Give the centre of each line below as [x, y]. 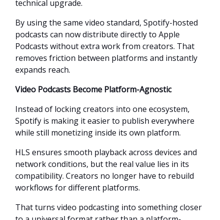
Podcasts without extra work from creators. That [105, 46]
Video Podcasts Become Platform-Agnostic [93, 89]
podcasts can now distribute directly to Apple [97, 34]
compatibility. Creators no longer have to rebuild [105, 176]
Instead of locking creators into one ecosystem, [102, 109]
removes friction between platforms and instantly [106, 58]
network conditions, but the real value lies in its [102, 164]
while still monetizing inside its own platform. [98, 132]
